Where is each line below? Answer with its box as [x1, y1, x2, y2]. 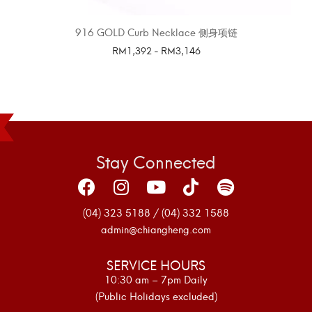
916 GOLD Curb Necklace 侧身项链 [75, 23, 237, 40]
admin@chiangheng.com [101, 221, 211, 237]
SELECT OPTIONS [116, 61, 196, 77]
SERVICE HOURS [107, 254, 205, 275]
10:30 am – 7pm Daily [104, 271, 208, 288]
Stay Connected [96, 148, 216, 175]
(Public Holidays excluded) [95, 288, 217, 304]
